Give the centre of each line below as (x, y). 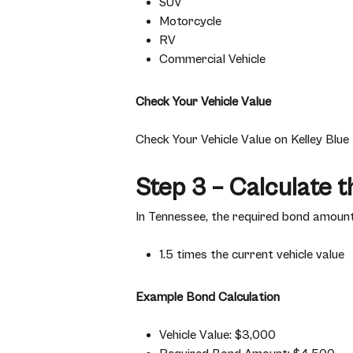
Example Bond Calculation (208, 297)
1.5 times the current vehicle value (252, 255)
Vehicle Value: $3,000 (217, 335)
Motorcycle (190, 21)
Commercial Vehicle (212, 59)
